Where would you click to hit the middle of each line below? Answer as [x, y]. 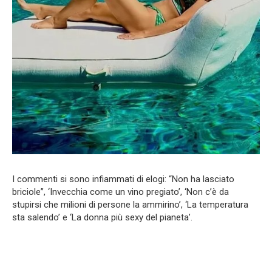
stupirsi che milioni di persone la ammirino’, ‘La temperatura [130, 205]
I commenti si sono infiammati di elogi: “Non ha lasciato [123, 179]
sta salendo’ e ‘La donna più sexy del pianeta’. [102, 218]
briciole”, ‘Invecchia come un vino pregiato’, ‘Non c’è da [121, 192]
